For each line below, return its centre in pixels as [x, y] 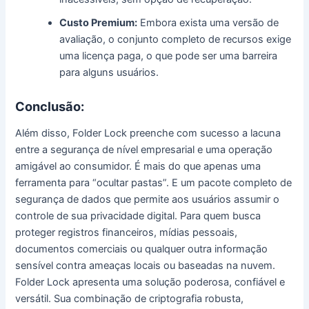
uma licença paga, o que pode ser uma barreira [169, 56]
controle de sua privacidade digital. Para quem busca [138, 216]
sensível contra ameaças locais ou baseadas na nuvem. [146, 265]
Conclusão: [50, 107]
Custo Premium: [99, 22]
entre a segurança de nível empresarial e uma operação [144, 149]
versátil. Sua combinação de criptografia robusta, [130, 298]
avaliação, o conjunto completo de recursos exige [176, 39]
